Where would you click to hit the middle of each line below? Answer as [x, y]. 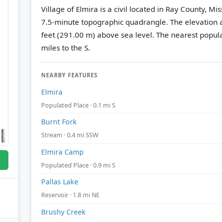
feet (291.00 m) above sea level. [98, 34]
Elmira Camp [62, 152]
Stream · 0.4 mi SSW [70, 135]
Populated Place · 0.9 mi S [78, 165]
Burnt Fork [59, 122]
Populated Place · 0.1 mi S [78, 105]
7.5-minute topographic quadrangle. [106, 22]
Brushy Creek [63, 212]
